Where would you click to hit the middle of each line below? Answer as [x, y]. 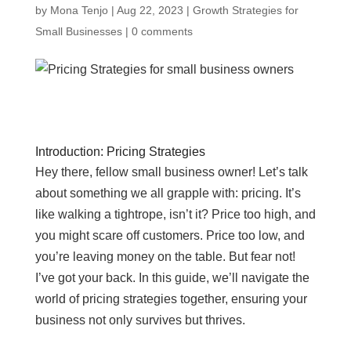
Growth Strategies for [245, 10]
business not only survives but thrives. [140, 320]
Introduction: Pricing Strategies [120, 152]
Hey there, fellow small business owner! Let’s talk [171, 172]
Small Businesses [78, 31]
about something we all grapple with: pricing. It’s [168, 193]
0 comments [162, 31]
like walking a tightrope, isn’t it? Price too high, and [175, 214]
